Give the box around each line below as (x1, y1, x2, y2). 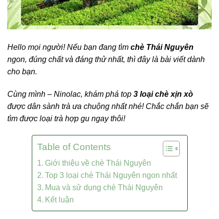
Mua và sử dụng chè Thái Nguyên (44, 183, 163, 192)
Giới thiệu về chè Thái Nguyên (44, 159, 151, 168)
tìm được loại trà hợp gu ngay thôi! (7, 114, 125, 123)
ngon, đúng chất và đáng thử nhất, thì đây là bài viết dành (7, 55, 205, 64)
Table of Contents (37, 142, 111, 153)
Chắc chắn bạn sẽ (146, 102, 209, 111)
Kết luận (44, 196, 74, 204)
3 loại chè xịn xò (133, 90, 193, 99)
